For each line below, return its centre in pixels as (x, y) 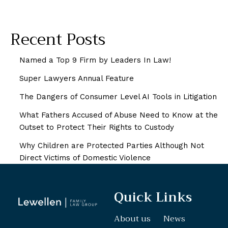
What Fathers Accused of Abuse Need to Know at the (119, 115)
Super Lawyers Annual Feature (77, 78)
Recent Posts (58, 40)
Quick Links (153, 197)
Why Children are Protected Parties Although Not (112, 145)
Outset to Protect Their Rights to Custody (97, 127)
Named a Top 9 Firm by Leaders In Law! (95, 60)
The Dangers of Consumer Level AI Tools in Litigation (118, 96)
